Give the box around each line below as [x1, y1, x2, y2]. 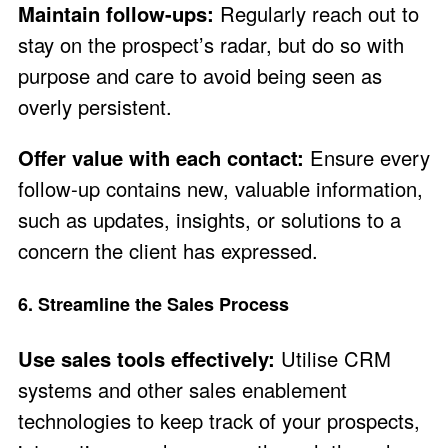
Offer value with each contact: [18, 143, 304, 173]
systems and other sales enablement [18, 374, 347, 404]
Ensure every [304, 143, 430, 173]
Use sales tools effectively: [18, 343, 275, 373]
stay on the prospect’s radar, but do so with [18, 29, 404, 59]
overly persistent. [18, 91, 172, 121]
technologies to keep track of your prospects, [18, 405, 420, 435]
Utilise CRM [275, 343, 391, 373]
